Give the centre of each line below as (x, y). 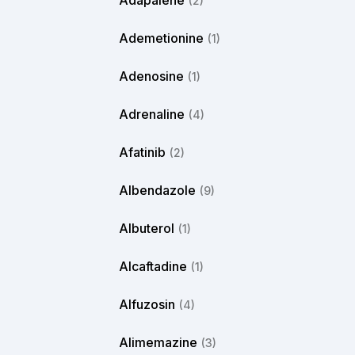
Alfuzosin (147, 304)
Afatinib (142, 152)
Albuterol (147, 228)
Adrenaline (152, 114)
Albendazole (157, 190)
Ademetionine (161, 38)
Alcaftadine (153, 266)
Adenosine (151, 76)
